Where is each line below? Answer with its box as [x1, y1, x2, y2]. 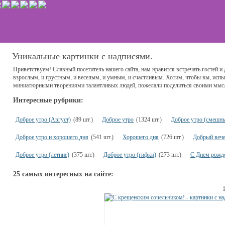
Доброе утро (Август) [16, 116, 71, 123]
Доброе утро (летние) [16, 151, 69, 158]
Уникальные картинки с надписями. [12, 51, 153, 61]
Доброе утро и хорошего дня [16, 133, 88, 141]
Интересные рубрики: [13, 96, 83, 104]
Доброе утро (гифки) [103, 151, 156, 158]
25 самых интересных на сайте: [13, 170, 114, 178]
